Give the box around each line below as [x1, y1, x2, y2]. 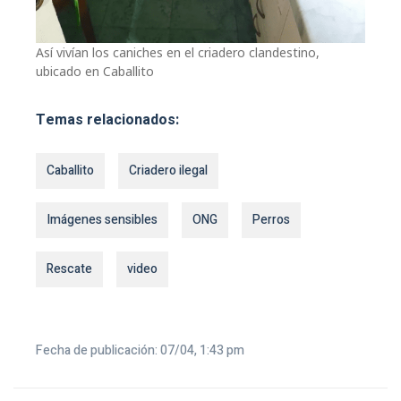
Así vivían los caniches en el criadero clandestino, [36, 43, 320, 61]
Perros [252, 209, 290, 229]
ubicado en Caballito [36, 62, 154, 80]
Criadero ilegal [129, 160, 208, 180]
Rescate [47, 259, 92, 278]
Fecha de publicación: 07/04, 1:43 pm [36, 340, 244, 360]
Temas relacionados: [36, 108, 179, 131]
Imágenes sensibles [47, 209, 158, 229]
